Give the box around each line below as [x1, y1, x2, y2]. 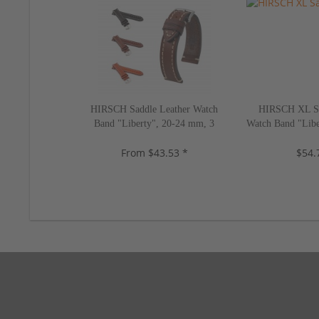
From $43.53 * [120, 145, 188, 159]
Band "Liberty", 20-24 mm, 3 [94, 117, 215, 129]
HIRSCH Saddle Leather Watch [90, 103, 219, 115]
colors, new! [129, 132, 179, 143]
